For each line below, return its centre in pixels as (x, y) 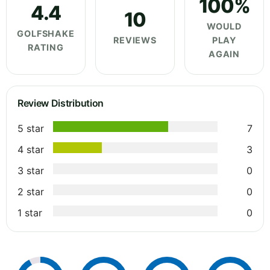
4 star (31, 150)
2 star (31, 192)
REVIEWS (135, 40)
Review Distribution (61, 103)
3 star (31, 171)
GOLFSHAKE (46, 33)
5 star (31, 129)
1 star (30, 213)
